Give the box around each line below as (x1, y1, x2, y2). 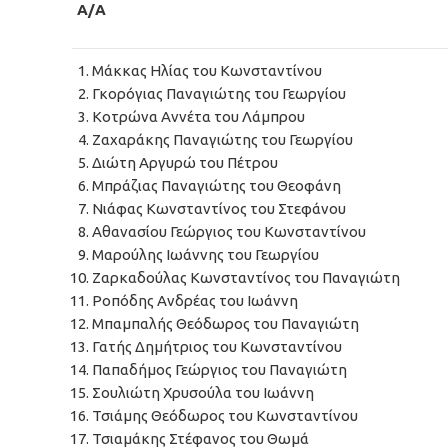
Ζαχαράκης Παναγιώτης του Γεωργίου (92, 131, 353, 148)
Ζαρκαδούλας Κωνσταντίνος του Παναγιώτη (92, 269, 400, 286)
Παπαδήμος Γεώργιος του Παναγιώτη (92, 361, 347, 378)
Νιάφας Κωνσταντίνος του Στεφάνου (92, 200, 346, 217)
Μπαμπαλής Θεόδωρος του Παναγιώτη (92, 315, 359, 332)
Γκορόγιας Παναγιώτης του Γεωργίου (92, 85, 346, 102)
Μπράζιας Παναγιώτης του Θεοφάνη (92, 177, 341, 194)
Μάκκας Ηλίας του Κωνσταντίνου (92, 62, 322, 79)
